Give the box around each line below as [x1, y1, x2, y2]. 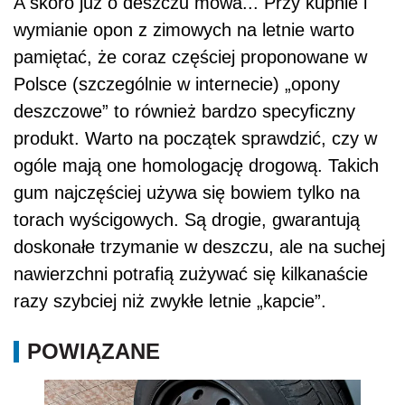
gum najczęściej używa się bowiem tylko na [14, 183, 360, 203]
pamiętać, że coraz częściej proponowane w [14, 47, 367, 68]
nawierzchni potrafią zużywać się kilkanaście [14, 264, 368, 285]
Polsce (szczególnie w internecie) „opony [14, 74, 340, 95]
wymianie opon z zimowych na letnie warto [14, 20, 354, 41]
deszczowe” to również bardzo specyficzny [14, 101, 355, 122]
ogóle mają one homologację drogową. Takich [14, 155, 379, 176]
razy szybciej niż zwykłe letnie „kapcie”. [14, 291, 326, 312]
